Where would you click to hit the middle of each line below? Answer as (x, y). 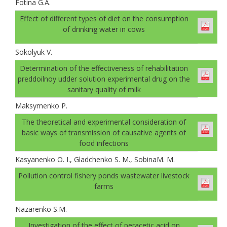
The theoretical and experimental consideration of (104, 122)
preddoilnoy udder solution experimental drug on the (104, 79)
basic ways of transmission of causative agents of (104, 132)
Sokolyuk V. (34, 52)
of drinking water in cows (104, 29)
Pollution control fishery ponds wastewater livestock (104, 175)
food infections (104, 143)
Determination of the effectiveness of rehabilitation (104, 68)
